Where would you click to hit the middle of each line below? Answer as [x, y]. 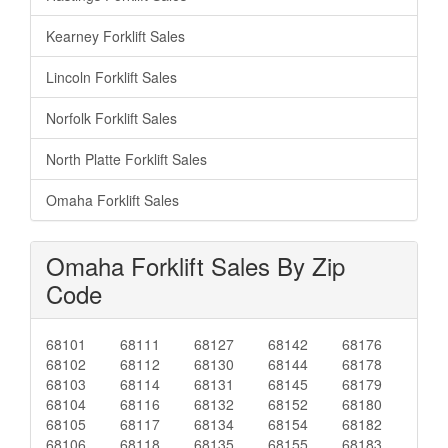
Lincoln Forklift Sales [111, 76]
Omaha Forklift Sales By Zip [195, 265]
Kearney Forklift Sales [115, 35]
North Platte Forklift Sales [126, 158]
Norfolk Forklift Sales [111, 117]
